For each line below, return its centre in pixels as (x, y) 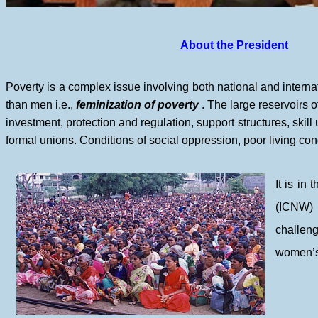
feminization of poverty (138, 105)
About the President (234, 45)
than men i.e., (41, 105)
